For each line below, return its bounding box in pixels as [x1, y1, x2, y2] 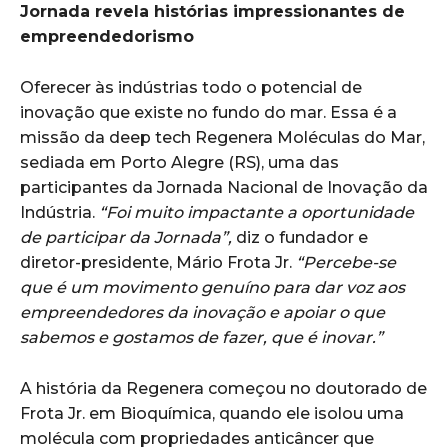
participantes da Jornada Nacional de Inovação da [20, 177, 428, 197]
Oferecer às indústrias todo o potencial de [20, 77, 362, 97]
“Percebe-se [296, 252, 396, 272]
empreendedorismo [20, 26, 194, 46]
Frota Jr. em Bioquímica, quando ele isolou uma [20, 403, 404, 423]
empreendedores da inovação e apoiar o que [20, 302, 385, 322]
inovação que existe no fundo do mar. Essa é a [20, 102, 397, 122]
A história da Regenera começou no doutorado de [20, 378, 427, 398]
